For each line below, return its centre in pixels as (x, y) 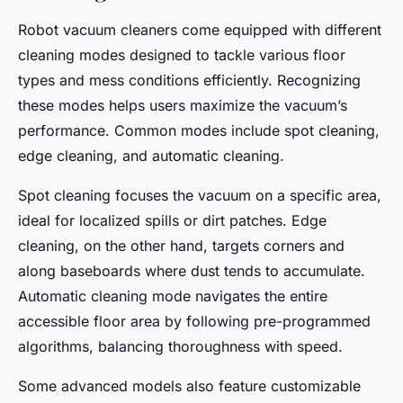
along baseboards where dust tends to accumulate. (192, 270)
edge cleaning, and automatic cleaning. (151, 155)
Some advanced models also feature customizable (189, 385)
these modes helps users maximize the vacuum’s (183, 105)
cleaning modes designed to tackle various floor (182, 54)
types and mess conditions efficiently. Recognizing (189, 80)
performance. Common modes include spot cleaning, (199, 130)
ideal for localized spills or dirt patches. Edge (172, 220)
